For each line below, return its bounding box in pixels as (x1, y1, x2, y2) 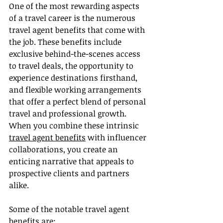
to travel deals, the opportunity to (9, 60, 135, 72)
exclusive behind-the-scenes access (9, 48, 142, 60)
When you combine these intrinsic (9, 120, 141, 131)
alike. (9, 180, 29, 191)
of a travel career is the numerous (9, 12, 137, 24)
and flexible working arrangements (9, 84, 143, 96)
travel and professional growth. (9, 108, 128, 119)
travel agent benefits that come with (9, 24, 147, 36)
